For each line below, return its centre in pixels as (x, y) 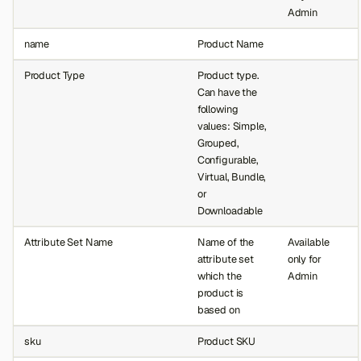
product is (220, 293)
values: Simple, (232, 126)
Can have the (227, 92)
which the (219, 276)
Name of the (226, 242)
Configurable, (228, 160)
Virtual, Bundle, (232, 176)
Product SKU (226, 341)
